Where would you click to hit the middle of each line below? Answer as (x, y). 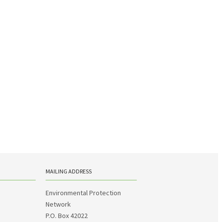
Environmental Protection (83, 193)
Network (58, 204)
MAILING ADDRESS (69, 171)
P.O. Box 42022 (67, 216)
